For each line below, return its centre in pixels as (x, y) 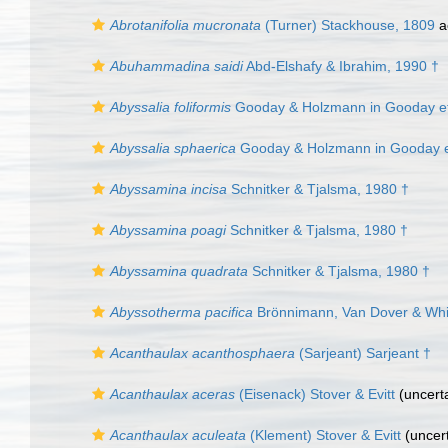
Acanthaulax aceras (172, 394)
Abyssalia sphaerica (173, 148)
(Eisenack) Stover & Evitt (315, 394)
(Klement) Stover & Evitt (323, 435)
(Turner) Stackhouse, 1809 (348, 25)
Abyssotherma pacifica (181, 312)
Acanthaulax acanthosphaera (202, 353)
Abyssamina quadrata (179, 271)
